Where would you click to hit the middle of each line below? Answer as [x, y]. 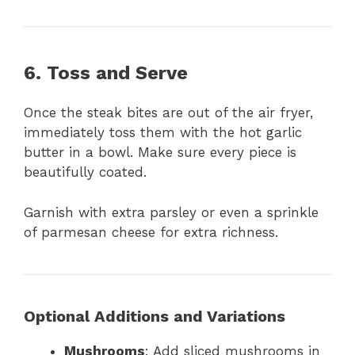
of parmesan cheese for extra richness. [151, 232]
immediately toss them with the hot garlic [163, 133]
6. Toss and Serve [106, 73]
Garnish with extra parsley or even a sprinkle [171, 212]
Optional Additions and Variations [155, 316]
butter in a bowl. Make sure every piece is [160, 153]
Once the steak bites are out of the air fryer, [168, 113]
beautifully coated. [85, 172]
